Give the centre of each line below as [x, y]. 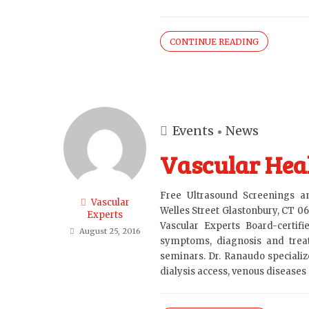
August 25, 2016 [110, 231]
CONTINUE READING [214, 42]
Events [193, 131]
